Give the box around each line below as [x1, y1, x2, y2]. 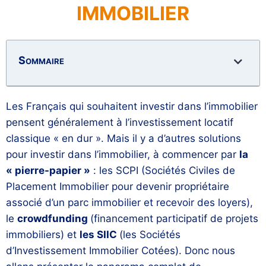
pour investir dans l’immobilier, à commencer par [6, 148, 239, 160]
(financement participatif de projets [90, 212, 258, 224]
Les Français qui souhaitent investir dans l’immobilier [6, 100, 258, 112]
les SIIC [80, 228, 119, 240]
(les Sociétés [119, 228, 180, 240]
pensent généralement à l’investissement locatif [6, 116, 233, 128]
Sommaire [18, 53, 64, 66]
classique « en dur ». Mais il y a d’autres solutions [6, 132, 241, 144]
